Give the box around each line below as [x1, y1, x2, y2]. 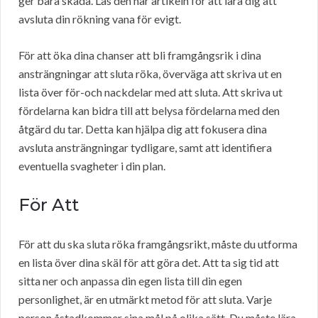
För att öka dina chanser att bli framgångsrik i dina [18, 48, 261, 62]
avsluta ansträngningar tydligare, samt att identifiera [18, 141, 272, 155]
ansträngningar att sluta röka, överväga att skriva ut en [18, 67, 282, 81]
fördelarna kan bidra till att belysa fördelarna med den [18, 104, 280, 118]
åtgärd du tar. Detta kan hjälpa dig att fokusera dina [18, 122, 267, 136]
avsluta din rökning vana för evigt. [18, 12, 181, 26]
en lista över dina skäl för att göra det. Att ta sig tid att [18, 256, 279, 270]
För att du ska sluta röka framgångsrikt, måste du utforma [18, 237, 297, 251]
